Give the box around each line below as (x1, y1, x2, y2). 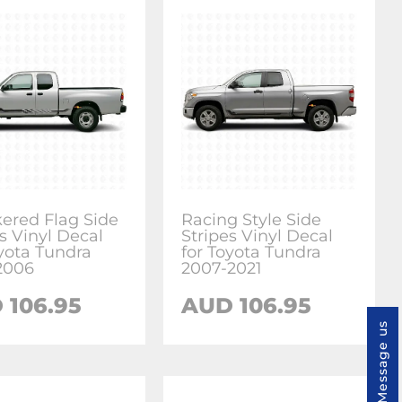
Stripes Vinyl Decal (181, 225, 334, 246)
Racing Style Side (181, 209, 322, 230)
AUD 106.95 (181, 292, 312, 319)
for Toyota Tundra (181, 241, 322, 262)
